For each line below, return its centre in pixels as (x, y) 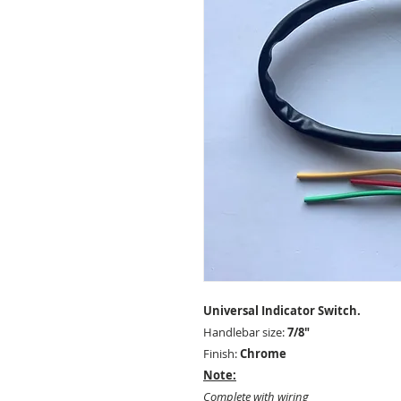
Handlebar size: (245, 332)
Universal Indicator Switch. (282, 311)
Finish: (222, 354)
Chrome (263, 354)
